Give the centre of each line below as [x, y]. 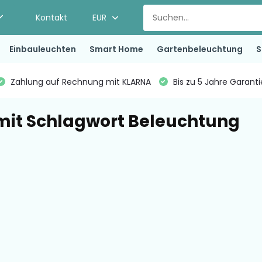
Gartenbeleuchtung [199, 49]
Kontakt [52, 17]
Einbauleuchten [42, 49]
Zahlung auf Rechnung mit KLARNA [79, 82]
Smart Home [116, 49]
